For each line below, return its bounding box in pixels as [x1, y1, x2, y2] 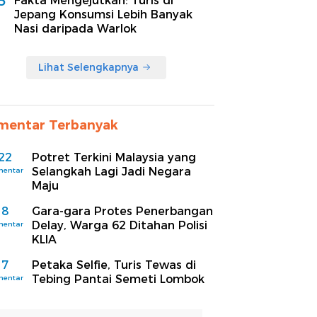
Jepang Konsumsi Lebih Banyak [14, 7, 192, 21]
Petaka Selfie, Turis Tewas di [32, 258, 196, 272]
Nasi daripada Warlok [14, 21, 137, 35]
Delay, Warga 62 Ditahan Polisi [32, 218, 207, 232]
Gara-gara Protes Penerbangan [32, 204, 213, 218]
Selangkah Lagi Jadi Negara [32, 164, 191, 178]
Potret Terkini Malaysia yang [32, 150, 196, 164]
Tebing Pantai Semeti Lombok [32, 272, 204, 286]
